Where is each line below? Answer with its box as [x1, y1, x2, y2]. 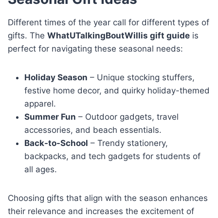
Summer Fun [24, 111, 76, 122]
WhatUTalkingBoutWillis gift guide [47, 30, 190, 40]
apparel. [24, 98, 56, 109]
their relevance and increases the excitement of [8, 206, 194, 216]
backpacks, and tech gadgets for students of [24, 151, 200, 161]
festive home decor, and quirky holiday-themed [24, 85, 210, 95]
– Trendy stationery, [88, 138, 168, 148]
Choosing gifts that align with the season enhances [8, 193, 208, 203]
